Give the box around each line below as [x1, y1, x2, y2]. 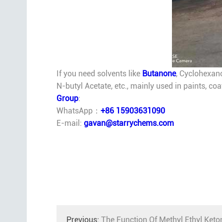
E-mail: [56, 118, 84, 128]
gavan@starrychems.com [83, 118, 174, 128]
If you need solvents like [56, 69, 142, 79]
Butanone [142, 69, 176, 79]
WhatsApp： [56, 106, 101, 116]
